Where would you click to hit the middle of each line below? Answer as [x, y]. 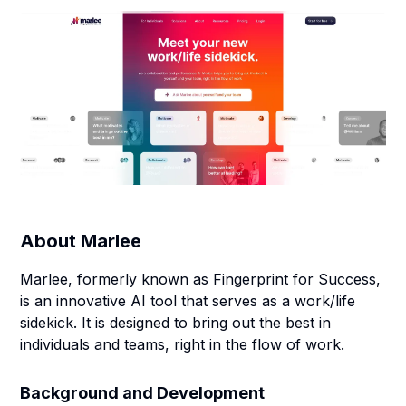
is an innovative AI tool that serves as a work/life [188, 301]
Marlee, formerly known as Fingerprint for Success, [201, 279]
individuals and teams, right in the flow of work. [183, 344]
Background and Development [143, 393]
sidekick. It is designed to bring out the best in [176, 323]
